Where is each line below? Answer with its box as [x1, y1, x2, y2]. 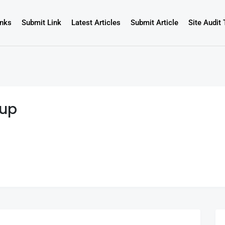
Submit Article [130, 18, 178, 28]
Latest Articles [71, 18, 121, 28]
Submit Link [21, 18, 61, 28]
